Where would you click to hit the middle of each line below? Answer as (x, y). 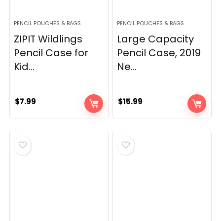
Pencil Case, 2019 (159, 53)
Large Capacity (156, 39)
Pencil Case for (51, 53)
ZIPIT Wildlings (48, 39)
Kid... (24, 67)
